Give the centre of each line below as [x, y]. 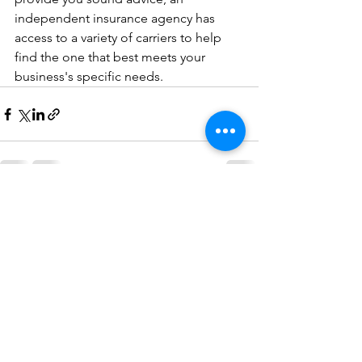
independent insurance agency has [116, 18]
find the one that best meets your [112, 57]
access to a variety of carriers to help [120, 38]
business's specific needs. [89, 76]
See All [241, 205]
